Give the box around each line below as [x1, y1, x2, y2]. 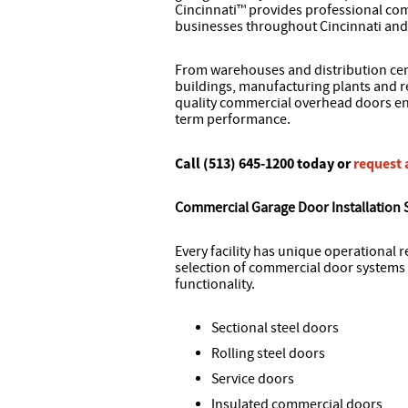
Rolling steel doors [211, 344, 325, 362]
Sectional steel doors [211, 319, 339, 337]
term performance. [175, 110, 291, 128]
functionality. [175, 275, 255, 293]
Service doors [211, 370, 294, 388]
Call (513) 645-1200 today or [175, 154, 353, 172]
